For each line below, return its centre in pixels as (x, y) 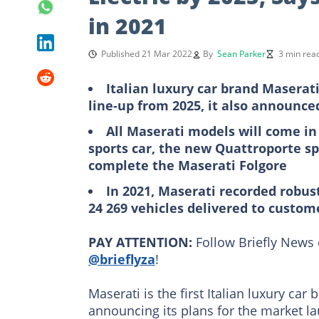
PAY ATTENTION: (142, 242)
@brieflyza (122, 259)
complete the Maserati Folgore (188, 165)
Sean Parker (241, 53)
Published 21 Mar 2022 (147, 53)
